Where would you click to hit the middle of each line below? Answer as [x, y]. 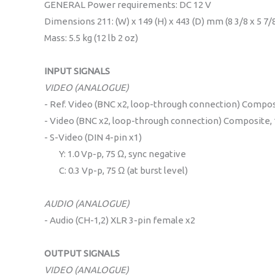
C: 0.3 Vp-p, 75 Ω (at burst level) [116, 170]
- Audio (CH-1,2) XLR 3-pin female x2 [120, 220]
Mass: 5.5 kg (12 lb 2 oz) [91, 37]
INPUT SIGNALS [77, 71]
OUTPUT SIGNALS [82, 253]
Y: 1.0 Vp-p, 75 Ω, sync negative [115, 153]
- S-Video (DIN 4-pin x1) [93, 137]
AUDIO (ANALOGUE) [87, 203]
